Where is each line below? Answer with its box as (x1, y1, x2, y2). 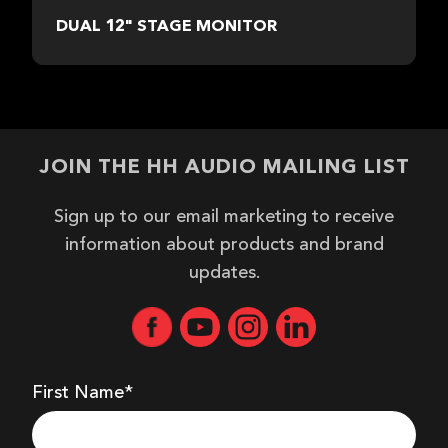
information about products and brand (64, 235, 384, 254)
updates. (188, 263, 260, 282)
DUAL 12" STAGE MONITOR (56, 15, 277, 35)
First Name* (32, 383, 133, 402)
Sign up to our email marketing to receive (54, 207, 394, 226)
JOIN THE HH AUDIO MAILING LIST (38, 153, 410, 178)
